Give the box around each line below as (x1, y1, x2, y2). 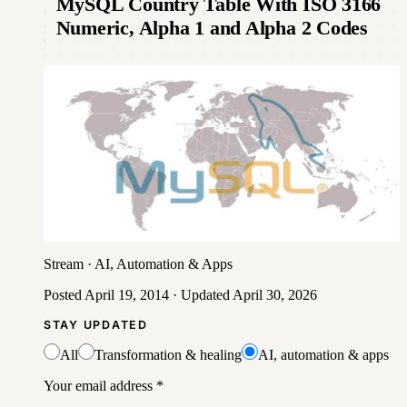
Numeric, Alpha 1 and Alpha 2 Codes (55, 15, 368, 39)
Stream (44, 256, 84, 273)
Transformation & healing (94, 346, 242, 362)
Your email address (44, 377, 153, 393)
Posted (44, 287, 84, 303)
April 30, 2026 (233, 287, 317, 303)
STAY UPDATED (44, 318, 148, 333)
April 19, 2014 (84, 287, 169, 303)
